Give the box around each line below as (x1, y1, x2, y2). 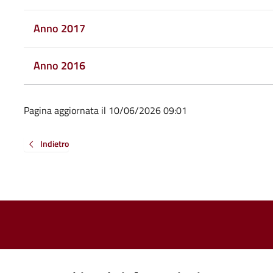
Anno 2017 (33, 19, 85, 37)
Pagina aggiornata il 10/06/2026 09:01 (23, 102, 187, 118)
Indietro (40, 136, 69, 150)
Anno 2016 (33, 57, 85, 74)
